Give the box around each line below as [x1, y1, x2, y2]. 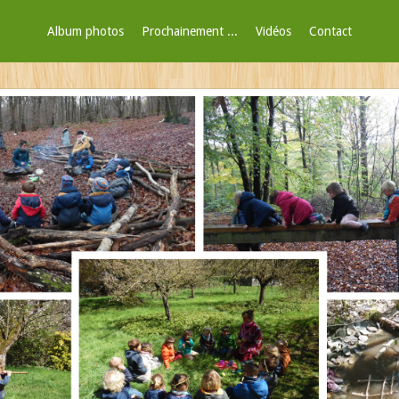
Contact [309, 24, 353, 38]
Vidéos [256, 24, 292, 38]
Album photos [47, 24, 125, 38]
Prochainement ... [142, 24, 239, 38]
